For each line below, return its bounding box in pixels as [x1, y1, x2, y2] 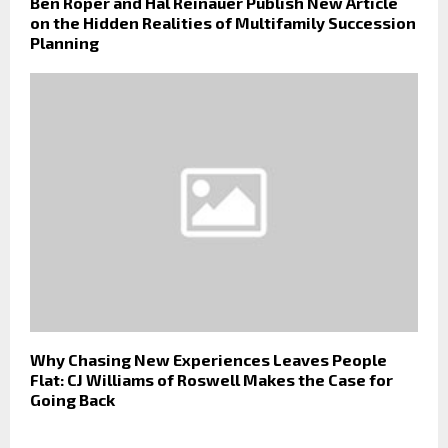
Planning [30, 33, 99, 53]
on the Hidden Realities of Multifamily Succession [30, 13, 416, 33]
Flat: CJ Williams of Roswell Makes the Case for [30, 369, 393, 389]
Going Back [30, 389, 115, 409]
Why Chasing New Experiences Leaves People [30, 349, 387, 369]
